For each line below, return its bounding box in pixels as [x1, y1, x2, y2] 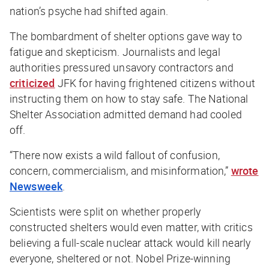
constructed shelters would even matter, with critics [10, 219, 253, 234]
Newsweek [10, 178, 63, 193]
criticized [10, 75, 55, 90]
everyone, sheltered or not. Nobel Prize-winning [10, 250, 231, 265]
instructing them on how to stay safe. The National [10, 91, 249, 106]
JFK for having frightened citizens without [55, 75, 255, 90]
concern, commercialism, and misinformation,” [10, 163, 231, 178]
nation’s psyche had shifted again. [10, 3, 171, 18]
